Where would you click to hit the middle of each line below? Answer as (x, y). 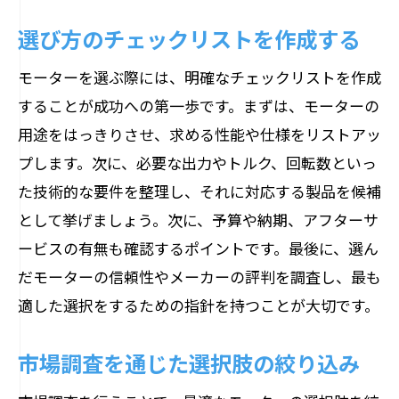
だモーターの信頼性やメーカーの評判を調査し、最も (199, 277)
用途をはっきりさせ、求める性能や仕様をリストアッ (199, 134)
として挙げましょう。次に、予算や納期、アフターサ (198, 220)
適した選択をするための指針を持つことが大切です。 (199, 305)
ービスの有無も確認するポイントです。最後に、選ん (198, 248)
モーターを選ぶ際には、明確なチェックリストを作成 (199, 77)
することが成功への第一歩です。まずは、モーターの (199, 106)
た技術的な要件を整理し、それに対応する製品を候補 (199, 191)
